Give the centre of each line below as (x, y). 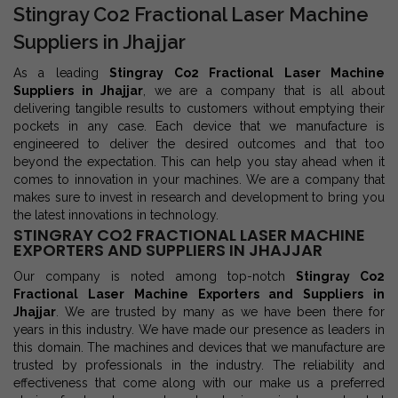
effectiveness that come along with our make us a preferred (199, 383)
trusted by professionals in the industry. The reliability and (199, 365)
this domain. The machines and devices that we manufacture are (199, 347)
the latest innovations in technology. (116, 215)
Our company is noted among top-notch (155, 276)
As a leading (62, 73)
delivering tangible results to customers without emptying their (199, 108)
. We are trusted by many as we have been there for (220, 312)
